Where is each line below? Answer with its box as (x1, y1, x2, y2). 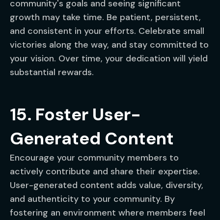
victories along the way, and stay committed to (10, 39, 209, 51)
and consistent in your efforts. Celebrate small (10, 25, 204, 37)
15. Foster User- (10, 103, 141, 126)
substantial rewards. (10, 66, 94, 78)
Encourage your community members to (10, 152, 179, 164)
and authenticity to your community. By (10, 193, 175, 205)
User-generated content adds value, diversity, (10, 179, 203, 191)
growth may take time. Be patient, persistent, (10, 11, 201, 23)
